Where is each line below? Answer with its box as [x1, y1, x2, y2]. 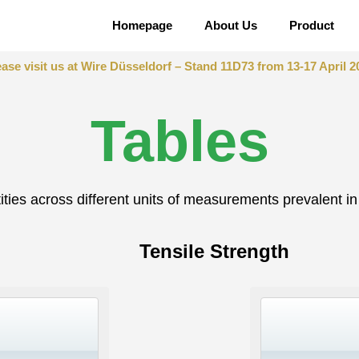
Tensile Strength [139, 240, 289, 262]
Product [289, 18, 334, 32]
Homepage [112, 18, 172, 32]
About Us [204, 18, 257, 32]
